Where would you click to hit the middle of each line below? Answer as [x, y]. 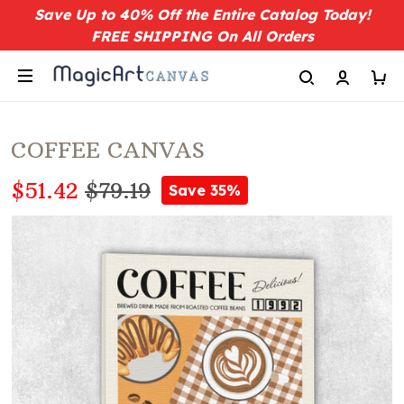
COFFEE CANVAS [108, 150]
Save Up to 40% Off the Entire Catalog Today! [202, 14]
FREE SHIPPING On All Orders [202, 36]
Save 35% [205, 190]
